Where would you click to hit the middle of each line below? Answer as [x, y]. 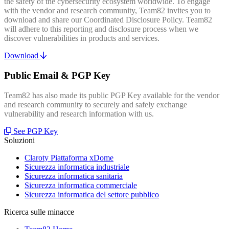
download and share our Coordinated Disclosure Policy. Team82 [108, 20]
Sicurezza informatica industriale [77, 167]
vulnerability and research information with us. [79, 113]
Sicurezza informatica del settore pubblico [92, 194]
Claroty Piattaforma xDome [69, 157]
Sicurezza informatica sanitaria [74, 176]
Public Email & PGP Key [57, 75]
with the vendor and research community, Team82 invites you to [107, 11]
